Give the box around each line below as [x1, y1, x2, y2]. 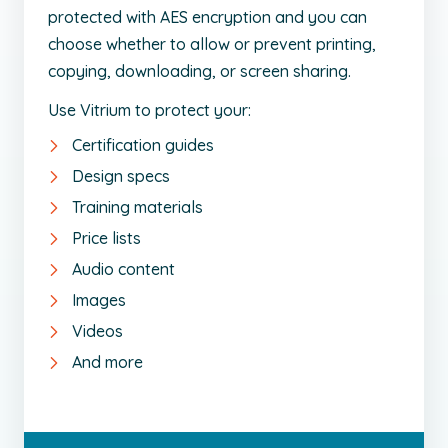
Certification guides [72, 135, 214, 156]
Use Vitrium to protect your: [48, 100, 251, 121]
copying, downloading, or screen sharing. [48, 61, 355, 82]
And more [72, 352, 143, 373]
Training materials [72, 197, 203, 218]
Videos [72, 321, 127, 342]
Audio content [72, 259, 175, 280]
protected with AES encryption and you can [48, 7, 367, 28]
